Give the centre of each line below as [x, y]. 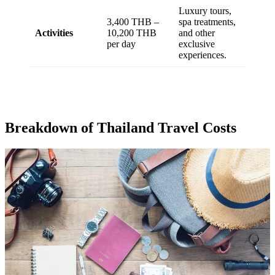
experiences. [203, 55]
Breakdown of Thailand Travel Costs [121, 128]
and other [197, 33]
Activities [54, 33]
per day [121, 44]
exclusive [197, 44]
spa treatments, [207, 22]
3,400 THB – [133, 22]
